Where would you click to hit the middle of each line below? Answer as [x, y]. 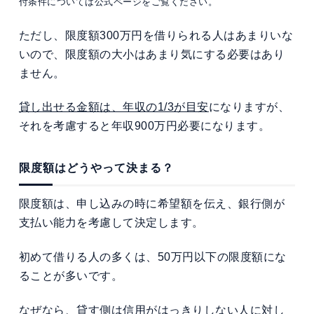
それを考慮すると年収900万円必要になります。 [144, 126]
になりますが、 [249, 107]
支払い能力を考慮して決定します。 [111, 223]
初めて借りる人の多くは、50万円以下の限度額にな [152, 257]
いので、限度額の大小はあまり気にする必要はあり [152, 54]
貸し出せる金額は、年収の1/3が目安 [114, 107]
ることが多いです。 [71, 276]
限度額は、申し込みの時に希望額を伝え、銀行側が [152, 204]
